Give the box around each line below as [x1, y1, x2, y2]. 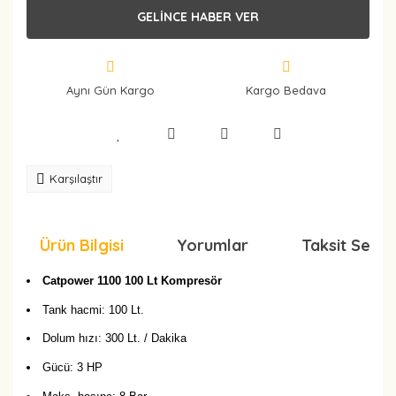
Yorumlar [177, 235, 248, 255]
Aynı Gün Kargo [65, 83, 155, 97]
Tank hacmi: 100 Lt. [42, 302, 144, 316]
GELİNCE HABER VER [137, 8, 259, 25]
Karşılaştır [49, 171, 103, 186]
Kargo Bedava [246, 83, 326, 97]
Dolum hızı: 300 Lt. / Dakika [42, 331, 187, 346]
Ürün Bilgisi [40, 235, 124, 255]
